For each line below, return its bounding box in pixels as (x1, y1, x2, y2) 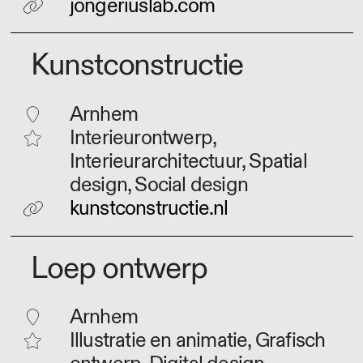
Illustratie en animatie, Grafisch (69, 328, 326, 354)
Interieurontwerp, (69, 126, 216, 152)
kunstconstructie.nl (69, 196, 228, 222)
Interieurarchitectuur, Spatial (69, 149, 307, 175)
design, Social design (69, 173, 249, 199)
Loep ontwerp (31, 249, 207, 288)
